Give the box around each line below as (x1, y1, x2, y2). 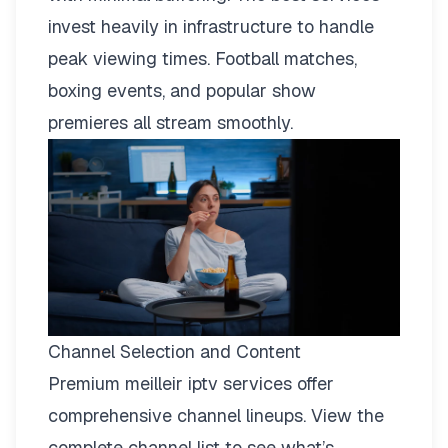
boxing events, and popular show (48, 78, 316, 102)
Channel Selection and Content (48, 340, 301, 364)
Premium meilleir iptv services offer (48, 372, 334, 396)
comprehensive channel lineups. (48, 404, 311, 428)
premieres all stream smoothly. (48, 110, 293, 134)
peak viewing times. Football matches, (48, 46, 357, 70)
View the (311, 404, 384, 428)
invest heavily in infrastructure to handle (48, 14, 374, 38)
